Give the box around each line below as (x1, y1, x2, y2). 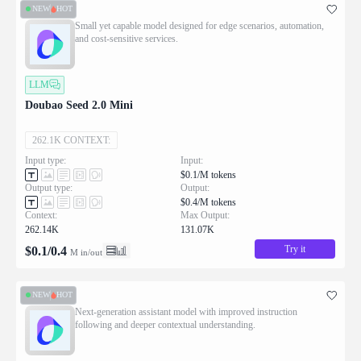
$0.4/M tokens (180, 196, 236, 208)
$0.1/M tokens (180, 168, 236, 180)
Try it (284, 243, 305, 255)
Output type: (25, 181, 73, 193)
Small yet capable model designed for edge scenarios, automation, (75, 19, 324, 31)
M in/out (70, 247, 102, 257)
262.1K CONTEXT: (32, 134, 110, 146)
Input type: (25, 154, 66, 166)
